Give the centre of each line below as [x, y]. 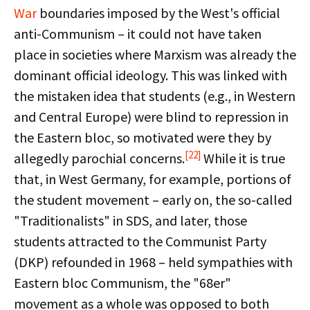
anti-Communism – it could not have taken [138, 34]
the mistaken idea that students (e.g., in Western [155, 96]
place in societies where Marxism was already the [155, 54]
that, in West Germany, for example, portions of [153, 179]
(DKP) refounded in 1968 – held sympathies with [153, 262]
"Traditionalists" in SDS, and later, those [130, 220]
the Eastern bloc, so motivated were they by [143, 137]
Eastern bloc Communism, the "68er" [122, 283]
